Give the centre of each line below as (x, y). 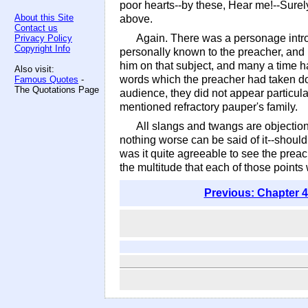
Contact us (36, 28)
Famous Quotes (46, 79)
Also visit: (34, 69)
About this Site (44, 18)
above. (136, 19)
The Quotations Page (57, 90)
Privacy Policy (43, 38)
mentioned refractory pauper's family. (209, 107)
